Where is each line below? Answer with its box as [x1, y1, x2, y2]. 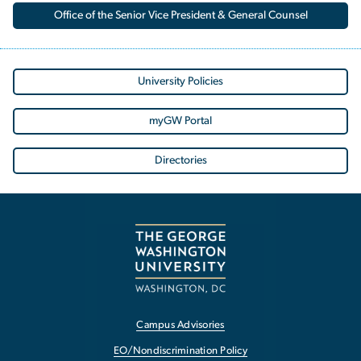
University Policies [138, 75, 223, 87]
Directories [154, 154, 207, 166]
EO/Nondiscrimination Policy [114, 345, 247, 356]
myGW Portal [149, 114, 212, 127]
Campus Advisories [136, 320, 225, 331]
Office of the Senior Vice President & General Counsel [53, 9, 308, 21]
